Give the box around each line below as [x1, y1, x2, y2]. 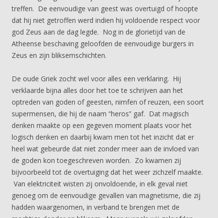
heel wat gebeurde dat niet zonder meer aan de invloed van [12, 144, 199, 153]
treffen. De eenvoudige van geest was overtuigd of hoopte [12, 4, 198, 13]
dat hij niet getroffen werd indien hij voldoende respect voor [12, 16, 200, 25]
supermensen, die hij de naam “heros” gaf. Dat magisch [12, 109, 189, 118]
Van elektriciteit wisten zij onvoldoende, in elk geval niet [12, 179, 188, 188]
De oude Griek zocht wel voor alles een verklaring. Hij [12, 74, 181, 83]
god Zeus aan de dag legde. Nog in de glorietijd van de [12, 27, 185, 36]
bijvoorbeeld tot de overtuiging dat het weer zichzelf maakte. [12, 167, 203, 177]
